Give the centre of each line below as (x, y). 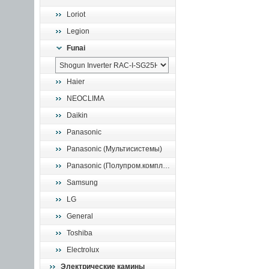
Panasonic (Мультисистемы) (114, 149)
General (80, 216)
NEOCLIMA (86, 98)
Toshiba (80, 233)
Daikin (77, 115)
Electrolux (83, 250)
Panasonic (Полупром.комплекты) (115, 166)
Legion (78, 31)
